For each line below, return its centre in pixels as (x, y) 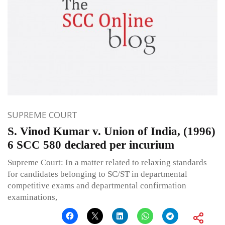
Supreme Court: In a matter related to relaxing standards (107, 163)
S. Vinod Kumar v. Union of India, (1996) (111, 132)
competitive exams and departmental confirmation (97, 186)
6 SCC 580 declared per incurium (91, 145)
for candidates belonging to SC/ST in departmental (97, 174)
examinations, (32, 197)
